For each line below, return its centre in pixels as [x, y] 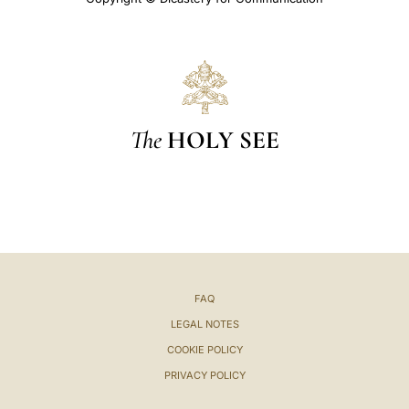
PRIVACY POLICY [204, 375]
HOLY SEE [223, 140]
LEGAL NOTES [204, 324]
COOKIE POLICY [204, 349]
